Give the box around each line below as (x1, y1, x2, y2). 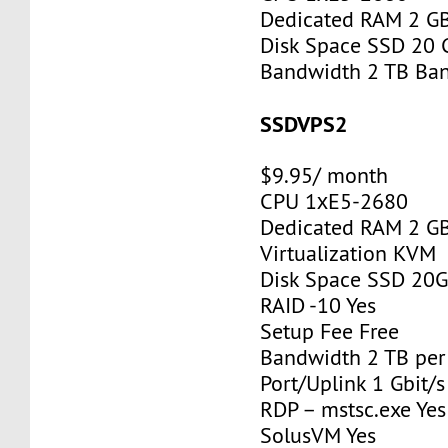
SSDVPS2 (260, 109, 348, 138)
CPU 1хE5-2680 (260, 187, 409, 215)
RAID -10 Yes (260, 291, 377, 319)
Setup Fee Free (260, 317, 400, 345)
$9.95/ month (260, 161, 389, 189)
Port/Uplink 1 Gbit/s (260, 369, 446, 397)
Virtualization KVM (260, 239, 437, 267)
